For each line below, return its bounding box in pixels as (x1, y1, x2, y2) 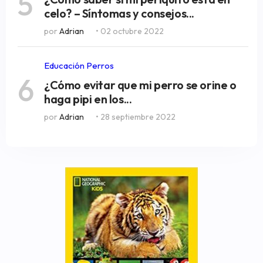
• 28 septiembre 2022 (96, 112, 176, 123)
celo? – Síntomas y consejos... (44, 6, 195, 21)
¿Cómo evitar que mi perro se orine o (44, 77, 237, 93)
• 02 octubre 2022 (96, 26, 164, 37)
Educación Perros (44, 60, 114, 72)
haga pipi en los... (44, 92, 132, 107)
